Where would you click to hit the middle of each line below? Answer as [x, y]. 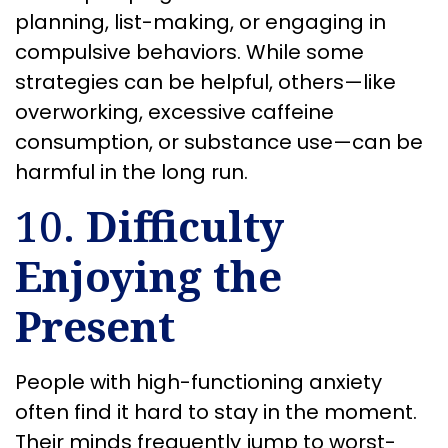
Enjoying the [148, 276]
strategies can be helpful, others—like [205, 82]
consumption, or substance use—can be [219, 142]
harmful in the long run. [131, 172]
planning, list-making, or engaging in [200, 22]
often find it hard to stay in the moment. [216, 412]
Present [95, 326]
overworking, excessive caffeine [174, 112]
